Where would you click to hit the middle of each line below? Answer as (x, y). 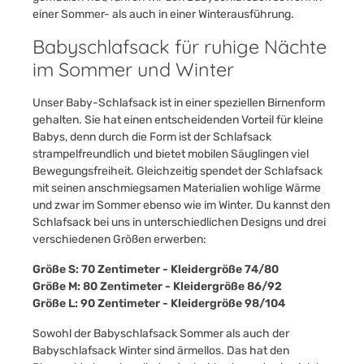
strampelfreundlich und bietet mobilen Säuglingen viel (171, 154)
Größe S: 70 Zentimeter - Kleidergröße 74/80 (156, 269)
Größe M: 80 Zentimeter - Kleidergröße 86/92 (157, 286)
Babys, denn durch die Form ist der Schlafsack (152, 137)
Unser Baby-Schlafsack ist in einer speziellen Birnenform (179, 103)
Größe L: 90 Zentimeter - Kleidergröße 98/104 (159, 303)
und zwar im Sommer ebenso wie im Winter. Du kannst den (181, 205)
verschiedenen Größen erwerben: (119, 239)
